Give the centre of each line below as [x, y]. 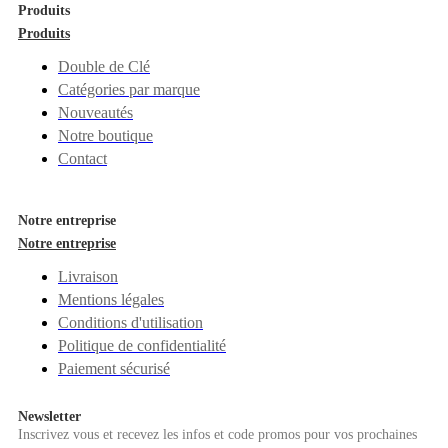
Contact [82, 159]
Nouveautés [95, 113]
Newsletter [49, 417]
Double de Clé [104, 67]
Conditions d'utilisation [130, 323]
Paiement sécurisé [114, 369]
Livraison [88, 277]
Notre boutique [105, 136]
